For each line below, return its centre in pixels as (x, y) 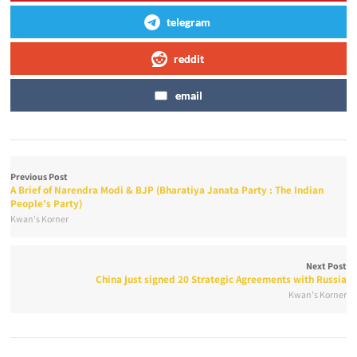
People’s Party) (47, 204)
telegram (189, 22)
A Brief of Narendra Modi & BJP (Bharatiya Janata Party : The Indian (167, 190)
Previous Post (39, 177)
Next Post (326, 266)
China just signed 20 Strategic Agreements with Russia (221, 280)
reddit (188, 59)
